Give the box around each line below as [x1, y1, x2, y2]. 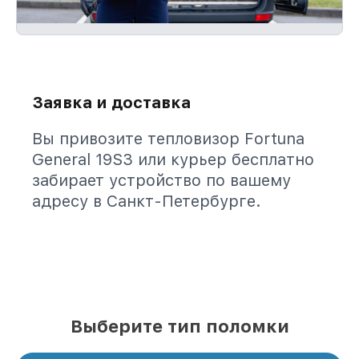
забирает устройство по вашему [32, 171, 291, 190]
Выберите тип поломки [70, 316, 289, 337]
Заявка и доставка [32, 93, 191, 112]
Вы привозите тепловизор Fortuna [32, 129, 305, 148]
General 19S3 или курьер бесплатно [32, 150, 314, 169]
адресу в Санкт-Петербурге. [32, 192, 261, 211]
